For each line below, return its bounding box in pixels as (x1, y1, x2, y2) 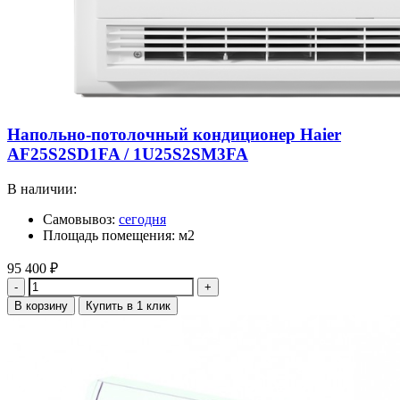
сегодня (119, 211, 166, 227)
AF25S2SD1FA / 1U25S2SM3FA (7, 145, 248, 164)
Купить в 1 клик (86, 298, 171, 312)
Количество (6, 276, 78, 292)
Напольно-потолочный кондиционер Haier (7, 125, 341, 145)
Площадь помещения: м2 (43, 227, 195, 243)
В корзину (14, 298, 68, 312)
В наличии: (7, 180, 77, 196)
